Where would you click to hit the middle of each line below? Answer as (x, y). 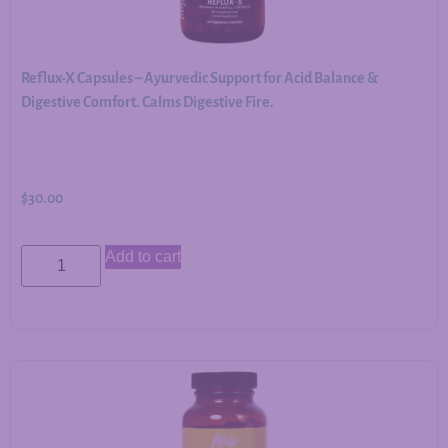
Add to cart (143, 256)
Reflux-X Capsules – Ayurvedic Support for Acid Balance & (199, 78)
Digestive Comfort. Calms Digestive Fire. (147, 102)
